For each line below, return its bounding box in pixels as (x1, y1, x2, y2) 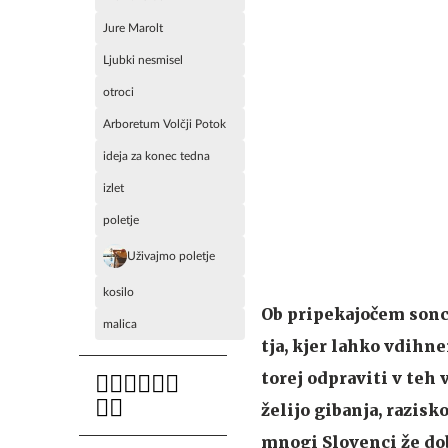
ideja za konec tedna (103, 150, 210, 162)
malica (103, 318, 137, 330)
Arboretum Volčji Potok (103, 118, 226, 130)
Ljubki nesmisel (103, 54, 183, 66)
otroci (103, 86, 134, 98)
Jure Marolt (103, 22, 163, 34)
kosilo (103, 286, 134, 298)
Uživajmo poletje (127, 250, 215, 262)
